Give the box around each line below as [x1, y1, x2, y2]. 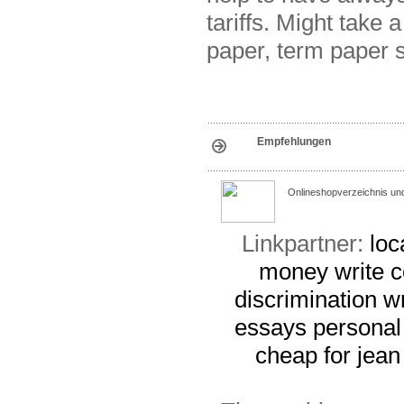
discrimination [234, 286, 377, 314]
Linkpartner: [241, 230, 370, 258]
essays [234, 314, 307, 342]
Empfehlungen [257, 135, 331, 149]
